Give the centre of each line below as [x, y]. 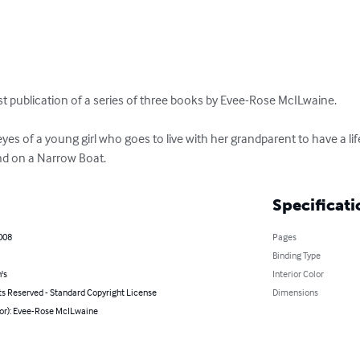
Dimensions [295, 292]
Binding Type [296, 255]
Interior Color [298, 273]
